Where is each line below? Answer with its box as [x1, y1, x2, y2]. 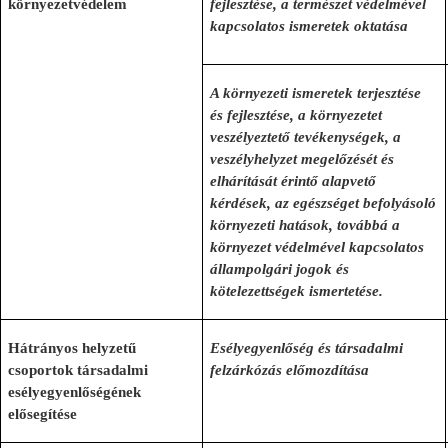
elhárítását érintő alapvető [210, 173, 377, 189]
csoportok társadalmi [8, 362, 149, 378]
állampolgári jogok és [210, 261, 350, 277]
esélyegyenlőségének [8, 384, 142, 400]
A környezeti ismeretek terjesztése [210, 85, 422, 101]
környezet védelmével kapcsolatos [210, 239, 425, 255]
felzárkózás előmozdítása [210, 362, 370, 378]
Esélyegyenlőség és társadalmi [210, 340, 404, 356]
